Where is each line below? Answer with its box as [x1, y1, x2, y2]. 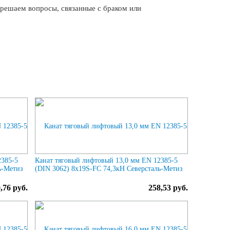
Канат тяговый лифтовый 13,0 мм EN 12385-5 [35, 156, 178, 164]
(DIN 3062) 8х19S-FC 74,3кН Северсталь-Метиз [35, 164, 183, 172]
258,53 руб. [148, 183, 188, 192]
